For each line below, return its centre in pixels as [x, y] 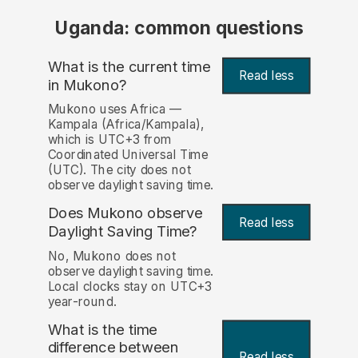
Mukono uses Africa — [115, 109]
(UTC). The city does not [119, 170]
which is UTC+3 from [109, 140]
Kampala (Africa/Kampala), [126, 125]
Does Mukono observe [125, 213]
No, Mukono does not [111, 256]
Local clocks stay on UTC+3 [130, 286]
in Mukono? [87, 85]
